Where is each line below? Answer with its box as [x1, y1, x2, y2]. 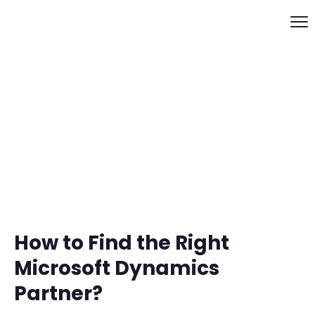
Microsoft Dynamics [14, 254, 219, 282]
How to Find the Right [14, 229, 229, 257]
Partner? [14, 279, 103, 307]
